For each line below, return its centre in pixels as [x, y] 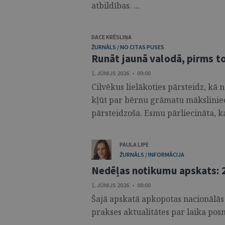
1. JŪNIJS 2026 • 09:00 [121, 73]
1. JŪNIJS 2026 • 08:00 [121, 185]
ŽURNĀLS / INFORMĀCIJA [152, 154]
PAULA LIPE [134, 144]
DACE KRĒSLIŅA [111, 37]
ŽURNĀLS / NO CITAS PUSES [128, 47]
